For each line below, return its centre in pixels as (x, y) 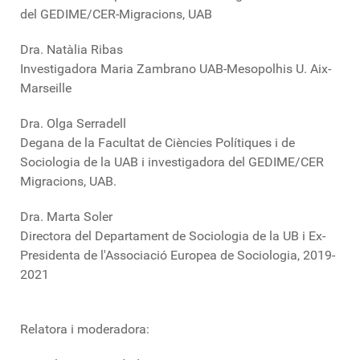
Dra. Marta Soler (66, 217)
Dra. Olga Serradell (73, 123)
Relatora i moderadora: (85, 329)
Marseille (46, 88)
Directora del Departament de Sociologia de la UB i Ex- (173, 236)
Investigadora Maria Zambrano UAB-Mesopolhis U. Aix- (176, 69)
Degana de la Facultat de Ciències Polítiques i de (157, 143)
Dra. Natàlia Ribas (72, 49)
